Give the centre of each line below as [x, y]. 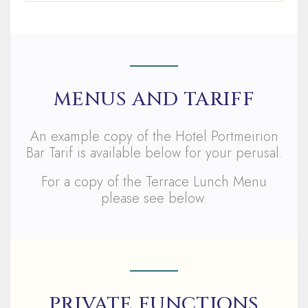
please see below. [154, 198]
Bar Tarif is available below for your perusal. [154, 153]
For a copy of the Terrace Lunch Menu [154, 182]
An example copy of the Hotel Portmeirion [154, 136]
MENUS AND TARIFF [154, 99]
